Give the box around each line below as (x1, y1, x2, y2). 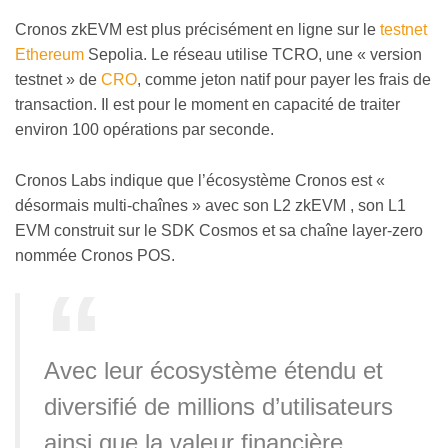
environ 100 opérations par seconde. (15, 121, 274, 139)
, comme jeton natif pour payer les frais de (137, 71, 431, 89)
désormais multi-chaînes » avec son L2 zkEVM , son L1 (15, 196, 406, 214)
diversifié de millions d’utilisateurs (44, 393, 393, 421)
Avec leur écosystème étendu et (44, 357, 383, 385)
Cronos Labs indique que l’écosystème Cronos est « (15, 171, 385, 189)
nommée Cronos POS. (15, 246, 175, 264)
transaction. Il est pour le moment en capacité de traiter (15, 96, 400, 114)
